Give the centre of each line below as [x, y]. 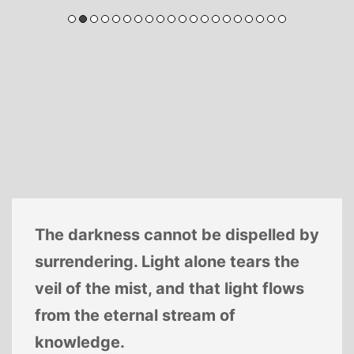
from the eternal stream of [135, 316]
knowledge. [79, 343]
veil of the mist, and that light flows [169, 289]
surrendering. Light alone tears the [167, 262]
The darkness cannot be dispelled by [177, 235]
